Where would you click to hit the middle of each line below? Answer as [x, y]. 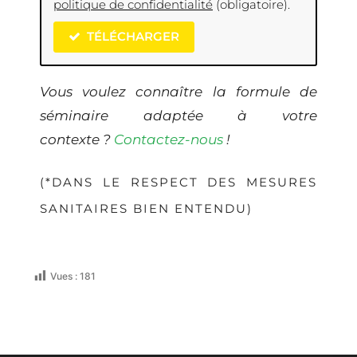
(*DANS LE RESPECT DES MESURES [178, 182]
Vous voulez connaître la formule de [178, 91]
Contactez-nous [169, 139]
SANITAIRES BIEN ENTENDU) [146, 208]
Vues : [64, 276]
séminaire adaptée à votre [178, 115]
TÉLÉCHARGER [133, 37]
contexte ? [77, 139]
